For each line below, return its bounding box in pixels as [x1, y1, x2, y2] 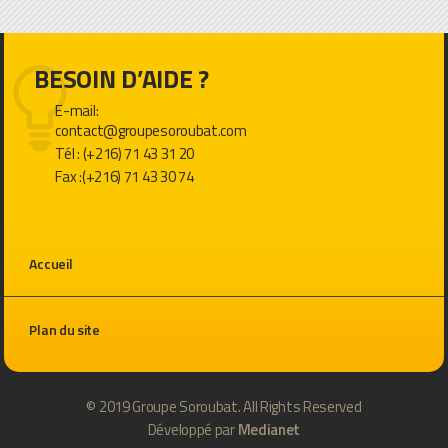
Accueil [29, 252, 73, 274]
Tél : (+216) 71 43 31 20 [55, 141, 195, 165]
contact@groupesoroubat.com [55, 118, 247, 142]
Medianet [237, 417, 301, 441]
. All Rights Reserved [237, 394, 362, 418]
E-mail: [55, 98, 99, 122]
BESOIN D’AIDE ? [34, 60, 209, 99]
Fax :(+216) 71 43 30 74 [55, 164, 197, 188]
